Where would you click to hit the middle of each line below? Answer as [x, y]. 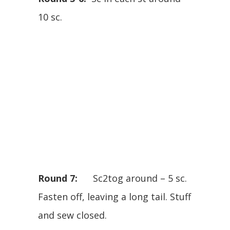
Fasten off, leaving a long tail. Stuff [114, 196]
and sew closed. [72, 215]
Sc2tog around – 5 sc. [132, 178]
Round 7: [58, 178]
